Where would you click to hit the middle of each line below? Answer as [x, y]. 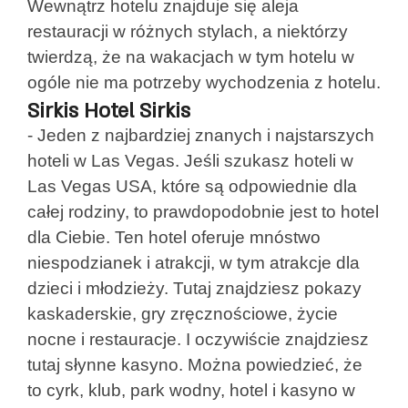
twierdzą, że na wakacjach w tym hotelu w [191, 57]
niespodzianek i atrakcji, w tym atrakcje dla [194, 263]
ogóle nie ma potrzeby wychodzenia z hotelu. [204, 82]
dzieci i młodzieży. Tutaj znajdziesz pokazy [194, 288]
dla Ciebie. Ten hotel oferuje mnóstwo [174, 237]
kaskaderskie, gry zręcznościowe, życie [183, 314]
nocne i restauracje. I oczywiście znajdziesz [198, 339]
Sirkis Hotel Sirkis [109, 111]
